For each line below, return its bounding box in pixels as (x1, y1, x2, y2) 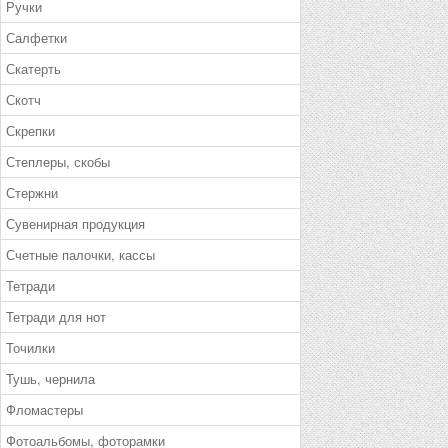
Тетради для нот (6, 307, 106, 326)
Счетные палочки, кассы (6, 245, 155, 264)
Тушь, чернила (6, 369, 95, 388)
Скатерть (6, 59, 61, 78)
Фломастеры (6, 400, 83, 419)
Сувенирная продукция (6, 214, 145, 233)
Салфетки (6, 28, 67, 47)
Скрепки (6, 121, 55, 140)
